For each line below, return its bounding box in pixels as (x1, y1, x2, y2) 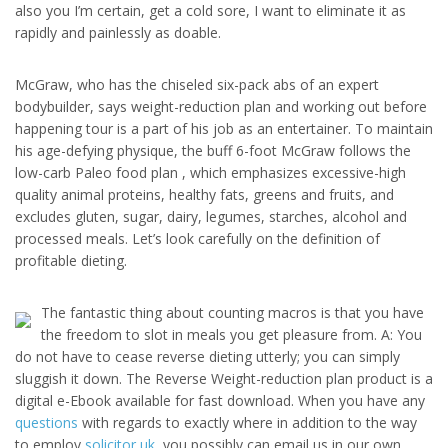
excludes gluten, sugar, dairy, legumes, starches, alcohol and (15, 207, 407, 226)
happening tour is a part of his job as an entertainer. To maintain (15, 119, 433, 138)
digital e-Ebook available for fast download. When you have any (15, 391, 425, 410)
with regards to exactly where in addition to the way (78, 413, 417, 432)
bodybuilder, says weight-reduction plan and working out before (15, 97, 427, 116)
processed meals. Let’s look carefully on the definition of (15, 229, 380, 248)
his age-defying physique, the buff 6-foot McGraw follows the (15, 141, 411, 160)
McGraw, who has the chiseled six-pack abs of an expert (15, 75, 379, 94)
